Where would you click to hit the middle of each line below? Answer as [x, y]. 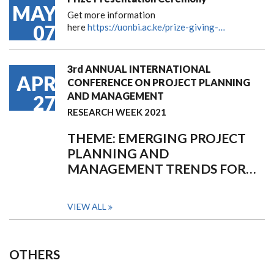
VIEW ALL [87, 206]
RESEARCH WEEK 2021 [117, 112]
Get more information [111, 15]
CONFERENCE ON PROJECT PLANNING [159, 82]
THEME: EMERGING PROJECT [157, 138]
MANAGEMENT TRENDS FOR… [161, 168]
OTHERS [35, 254]
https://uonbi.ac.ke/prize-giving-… [156, 27]
